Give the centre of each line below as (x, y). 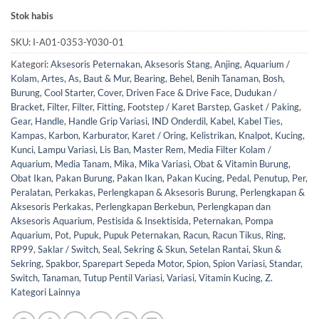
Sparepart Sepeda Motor (132, 263)
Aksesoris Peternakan (95, 64)
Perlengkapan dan (234, 206)
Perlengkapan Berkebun (144, 206)
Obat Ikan (31, 178)
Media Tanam (82, 163)
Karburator (105, 135)
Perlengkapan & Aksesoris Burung (167, 192)
